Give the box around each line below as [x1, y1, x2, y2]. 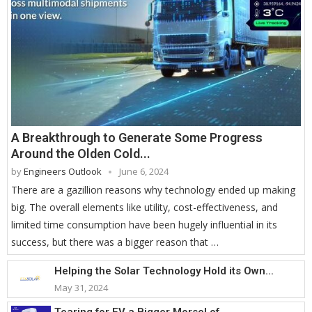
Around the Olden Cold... [11, 146, 150, 162]
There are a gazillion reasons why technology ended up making [11, 183, 295, 197]
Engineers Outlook [24, 165, 102, 178]
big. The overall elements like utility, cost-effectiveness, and [11, 201, 278, 214]
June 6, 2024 [119, 165, 169, 178]
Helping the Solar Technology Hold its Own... [54, 264, 274, 277]
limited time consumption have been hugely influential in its [11, 218, 277, 232]
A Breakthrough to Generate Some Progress [11, 130, 263, 146]
